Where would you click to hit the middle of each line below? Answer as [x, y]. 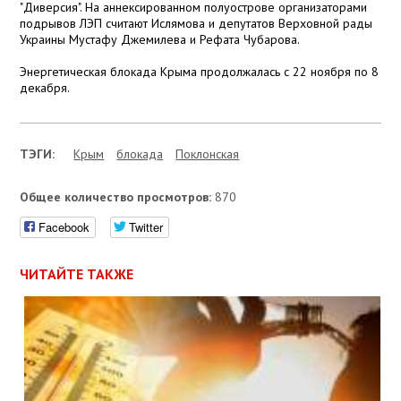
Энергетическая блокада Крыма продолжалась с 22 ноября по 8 [200, 72]
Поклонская [208, 154]
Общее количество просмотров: [116, 197]
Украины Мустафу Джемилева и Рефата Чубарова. [160, 40]
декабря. [45, 88]
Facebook [64, 227]
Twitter [146, 227]
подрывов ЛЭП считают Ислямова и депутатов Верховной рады [196, 24]
